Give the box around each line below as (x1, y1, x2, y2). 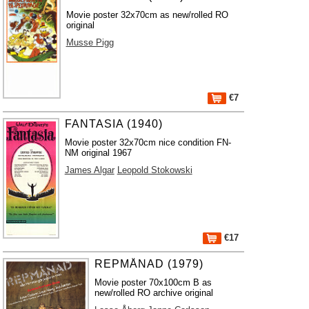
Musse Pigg (66, 37, 114, 48)
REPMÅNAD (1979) (94, 258, 203, 270)
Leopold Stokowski (117, 165, 192, 175)
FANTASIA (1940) (64, 118, 163, 130)
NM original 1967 (64, 148, 132, 158)
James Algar (64, 165, 114, 175)
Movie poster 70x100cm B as (94, 277, 212, 288)
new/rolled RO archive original (94, 288, 213, 298)
